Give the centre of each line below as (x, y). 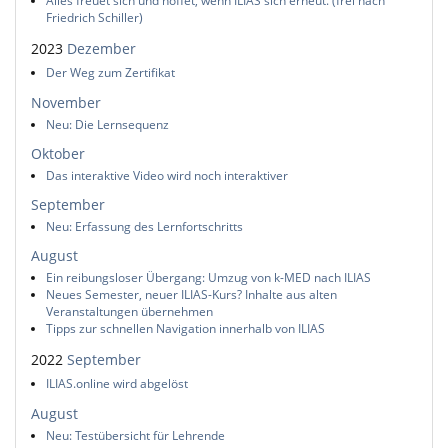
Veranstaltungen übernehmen (129, 312)
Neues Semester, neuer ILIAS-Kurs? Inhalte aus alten (191, 295)
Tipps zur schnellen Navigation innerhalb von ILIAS (185, 329)
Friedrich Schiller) (94, 18)
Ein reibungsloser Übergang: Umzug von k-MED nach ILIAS (208, 278)
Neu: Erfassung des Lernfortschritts (144, 226)
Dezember (101, 49)
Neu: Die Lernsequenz (107, 124)
